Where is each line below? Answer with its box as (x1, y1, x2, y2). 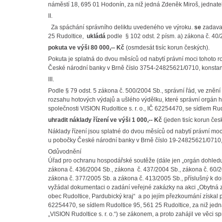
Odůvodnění (48, 148, 81, 155)
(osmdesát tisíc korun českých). (124, 44, 210, 51)
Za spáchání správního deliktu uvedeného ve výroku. (48, 24, 194, 31)
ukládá (85, 33, 106, 40)
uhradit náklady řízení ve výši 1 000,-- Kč (48, 116, 162, 123)
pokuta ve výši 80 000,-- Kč (48, 44, 124, 51)
